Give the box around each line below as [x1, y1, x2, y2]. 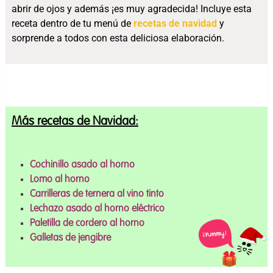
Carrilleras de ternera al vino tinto [30, 189, 165, 199]
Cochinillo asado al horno [30, 160, 135, 170]
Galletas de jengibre [30, 233, 112, 243]
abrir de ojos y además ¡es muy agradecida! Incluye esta [11, 2, 252, 15]
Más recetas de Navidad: [11, 115, 138, 128]
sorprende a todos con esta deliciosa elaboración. [11, 32, 224, 44]
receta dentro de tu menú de [11, 17, 133, 29]
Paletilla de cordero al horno [30, 218, 145, 229]
